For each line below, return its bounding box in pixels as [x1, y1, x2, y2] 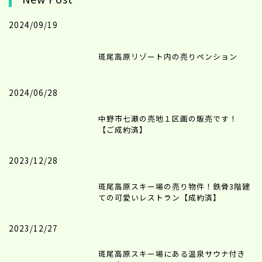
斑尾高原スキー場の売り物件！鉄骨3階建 [98, 180, 251, 192]
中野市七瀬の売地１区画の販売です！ [98, 112, 238, 124]
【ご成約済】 [98, 123, 148, 135]
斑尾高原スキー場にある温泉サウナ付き [98, 248, 246, 260]
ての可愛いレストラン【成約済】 [98, 191, 222, 203]
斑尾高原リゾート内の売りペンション [98, 50, 238, 62]
